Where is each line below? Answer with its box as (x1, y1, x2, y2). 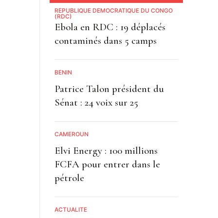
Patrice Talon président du (54, 83, 164, 95)
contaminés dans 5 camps (54, 35, 157, 47)
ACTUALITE (54, 206, 87, 214)
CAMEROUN (54, 130, 89, 138)
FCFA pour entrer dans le (54, 158, 160, 171)
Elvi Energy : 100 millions (54, 145, 158, 157)
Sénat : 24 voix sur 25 (54, 96, 138, 109)
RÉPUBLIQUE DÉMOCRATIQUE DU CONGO (54, 7, 173, 15)
